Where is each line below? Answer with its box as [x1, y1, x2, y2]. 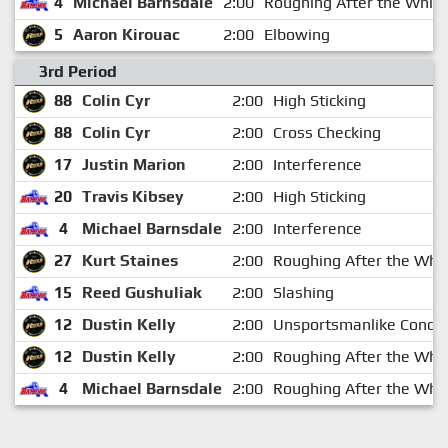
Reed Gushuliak [81, 282, 202, 302]
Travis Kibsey [81, 186, 184, 206]
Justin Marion [81, 154, 186, 174]
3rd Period [39, 61, 117, 81]
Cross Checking [272, 122, 381, 142]
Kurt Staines [81, 250, 178, 270]
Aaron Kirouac [72, 24, 180, 44]
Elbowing [263, 24, 330, 44]
